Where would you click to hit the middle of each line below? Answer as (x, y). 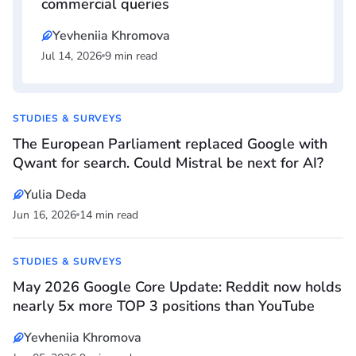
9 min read (131, 56)
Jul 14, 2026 (72, 56)
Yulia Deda (55, 195)
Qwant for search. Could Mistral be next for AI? (168, 163)
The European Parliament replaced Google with (170, 144)
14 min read (109, 215)
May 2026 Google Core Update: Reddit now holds (177, 287)
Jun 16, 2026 (44, 215)
